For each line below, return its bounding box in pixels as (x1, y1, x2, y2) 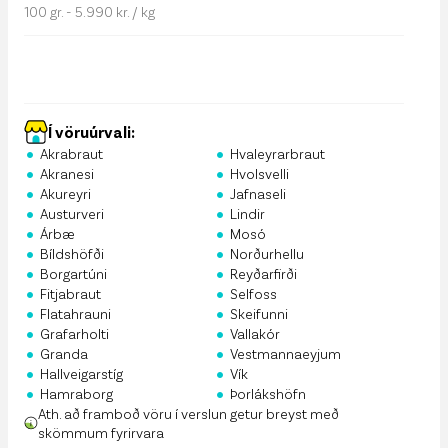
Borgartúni (40, 265, 107, 282)
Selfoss (230, 285, 277, 302)
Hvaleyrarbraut (230, 145, 325, 162)
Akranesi (40, 165, 94, 182)
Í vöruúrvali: (48, 121, 135, 141)
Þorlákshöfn (230, 385, 306, 402)
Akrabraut (40, 145, 103, 162)
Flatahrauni (40, 305, 111, 322)
